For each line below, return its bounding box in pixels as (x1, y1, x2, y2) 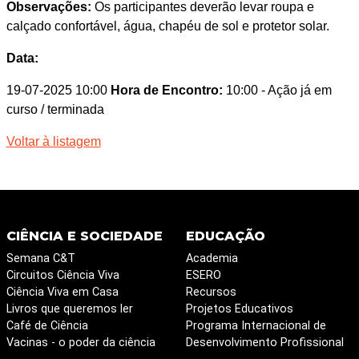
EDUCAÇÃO (185, 228, 265, 244)
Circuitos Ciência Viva (6, 268, 119, 282)
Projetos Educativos (185, 302, 293, 316)
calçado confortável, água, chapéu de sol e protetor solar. (6, 19, 329, 33)
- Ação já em (260, 83, 332, 97)
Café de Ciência (6, 319, 88, 333)
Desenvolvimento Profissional (185, 336, 344, 349)
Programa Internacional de (185, 319, 326, 333)
